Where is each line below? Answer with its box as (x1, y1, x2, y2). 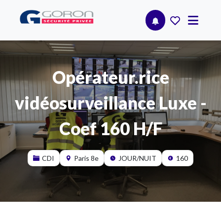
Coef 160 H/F (59, 117, 162, 139)
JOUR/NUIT (118, 153, 156, 162)
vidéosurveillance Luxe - (14, 92, 207, 113)
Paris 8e (74, 153, 99, 162)
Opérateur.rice (52, 66, 169, 87)
